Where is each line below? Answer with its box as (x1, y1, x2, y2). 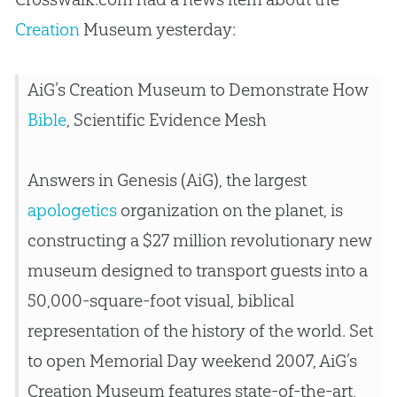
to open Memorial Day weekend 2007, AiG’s (27, 350, 357, 372)
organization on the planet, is (116, 199, 343, 222)
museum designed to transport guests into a (27, 260, 368, 282)
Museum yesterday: (79, 19, 236, 41)
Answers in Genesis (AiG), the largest (27, 169, 307, 191)
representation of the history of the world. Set (27, 320, 373, 342)
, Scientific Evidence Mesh (66, 109, 267, 131)
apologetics (27, 199, 117, 222)
